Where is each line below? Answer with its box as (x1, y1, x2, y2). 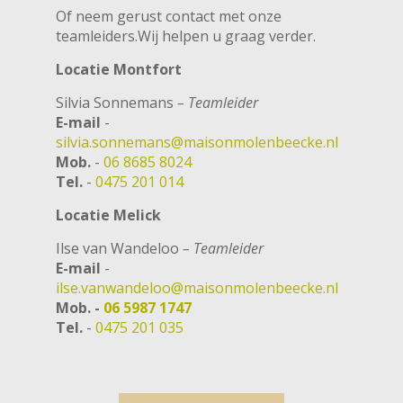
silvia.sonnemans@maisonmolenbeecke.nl (56, 131, 339, 152)
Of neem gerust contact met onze (56, 5, 282, 26)
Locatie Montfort (56, 58, 183, 79)
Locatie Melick (56, 204, 162, 225)
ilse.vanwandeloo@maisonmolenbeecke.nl (56, 277, 339, 298)
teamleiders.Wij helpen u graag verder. (56, 25, 317, 46)
